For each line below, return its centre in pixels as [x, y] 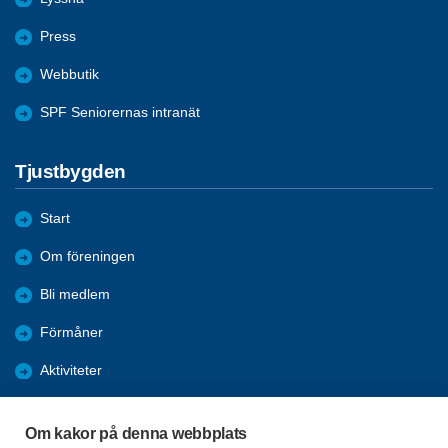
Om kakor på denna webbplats [136, 433]
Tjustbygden [70, 171]
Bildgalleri [70, 409]
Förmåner [71, 333]
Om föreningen [87, 257]
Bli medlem [75, 295]
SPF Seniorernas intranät [120, 112]
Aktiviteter [71, 371]
